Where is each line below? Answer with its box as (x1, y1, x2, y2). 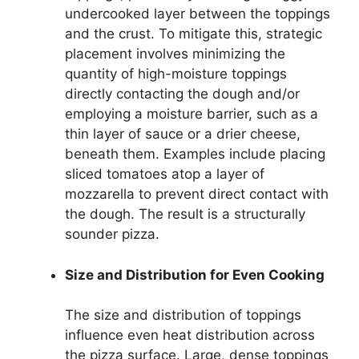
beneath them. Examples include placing (65, 146, 325, 163)
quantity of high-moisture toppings (65, 66, 287, 83)
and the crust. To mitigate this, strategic (65, 26, 322, 42)
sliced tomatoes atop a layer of (65, 166, 264, 183)
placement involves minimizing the (65, 46, 285, 63)
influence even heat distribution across (65, 327, 315, 344)
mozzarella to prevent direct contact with (65, 186, 329, 203)
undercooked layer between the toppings (65, 6, 330, 22)
